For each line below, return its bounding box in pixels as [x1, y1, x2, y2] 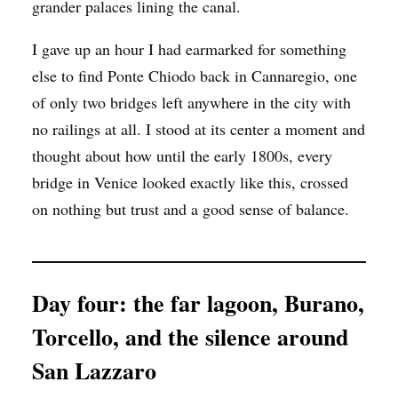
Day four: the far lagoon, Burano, [32, 285, 364, 320]
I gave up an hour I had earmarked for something [32, 37, 346, 60]
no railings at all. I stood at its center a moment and [32, 117, 365, 139]
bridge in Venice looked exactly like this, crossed [32, 171, 348, 193]
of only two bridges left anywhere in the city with [32, 91, 351, 113]
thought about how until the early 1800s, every [32, 144, 332, 166]
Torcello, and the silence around [32, 319, 348, 354]
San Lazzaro [32, 353, 156, 387]
